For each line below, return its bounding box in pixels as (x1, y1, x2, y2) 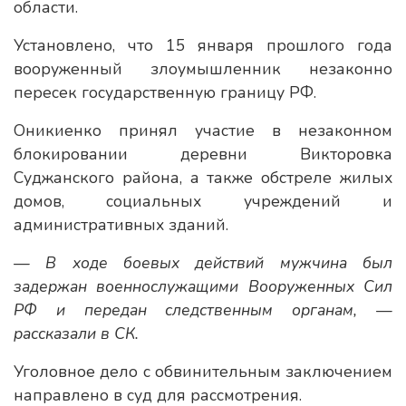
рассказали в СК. (14, 323, 139, 344)
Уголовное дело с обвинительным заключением (14, 361, 392, 382)
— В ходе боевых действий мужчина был (14, 252, 392, 274)
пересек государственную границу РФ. (14, 82, 316, 103)
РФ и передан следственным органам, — (14, 299, 392, 321)
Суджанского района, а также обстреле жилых (14, 167, 392, 188)
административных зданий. (14, 214, 228, 236)
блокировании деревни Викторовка (14, 143, 392, 165)
